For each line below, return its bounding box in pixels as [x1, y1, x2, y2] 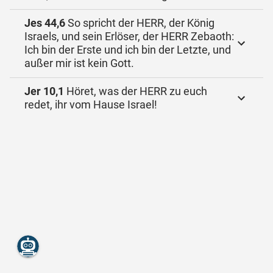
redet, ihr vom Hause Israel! [24, 98, 157, 111]
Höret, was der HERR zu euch [64, 85, 207, 97]
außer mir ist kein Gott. [24, 57, 134, 69]
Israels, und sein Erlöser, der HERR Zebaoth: [24, 30, 234, 43]
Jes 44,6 [24, 16, 65, 29]
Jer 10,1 [24, 85, 64, 97]
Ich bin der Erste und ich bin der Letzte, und [24, 43, 231, 56]
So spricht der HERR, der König [65, 16, 214, 29]
